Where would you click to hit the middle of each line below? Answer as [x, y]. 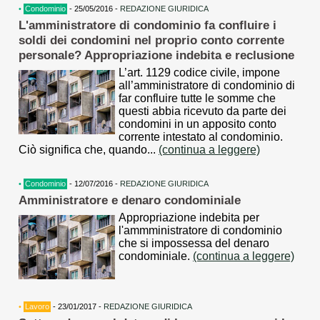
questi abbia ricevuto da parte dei [202, 111]
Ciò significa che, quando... [89, 149]
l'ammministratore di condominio [200, 230]
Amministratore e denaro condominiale [130, 200]
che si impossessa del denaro [194, 243]
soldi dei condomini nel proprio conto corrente [151, 40]
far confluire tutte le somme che [197, 98]
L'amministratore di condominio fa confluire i [147, 25]
